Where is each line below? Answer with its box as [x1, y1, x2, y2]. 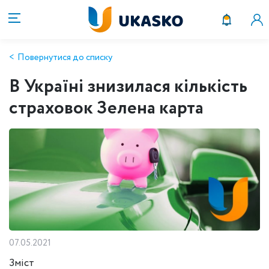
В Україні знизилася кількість [9, 73, 247, 100]
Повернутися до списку [17, 51, 112, 64]
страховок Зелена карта [9, 95, 204, 122]
